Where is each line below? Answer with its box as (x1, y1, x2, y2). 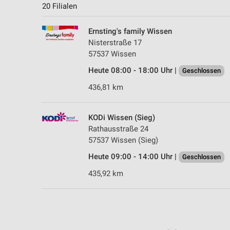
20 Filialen (42, 2, 77, 11)
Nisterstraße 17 (88, 38, 142, 48)
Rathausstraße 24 (88, 124, 148, 134)
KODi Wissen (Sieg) (88, 113, 155, 123)
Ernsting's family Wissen (88, 27, 172, 36)
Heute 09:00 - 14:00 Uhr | (88, 152, 179, 162)
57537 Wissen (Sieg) (88, 136, 158, 145)
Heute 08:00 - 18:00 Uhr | (88, 66, 179, 75)
